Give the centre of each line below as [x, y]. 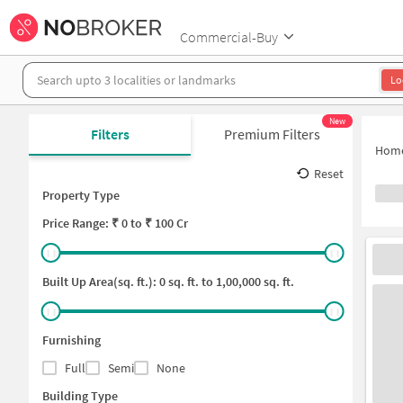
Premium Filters [272, 134]
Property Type [81, 195]
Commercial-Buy [229, 36]
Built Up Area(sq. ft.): [101, 282]
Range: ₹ [95, 223]
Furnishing [72, 340]
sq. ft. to [189, 282]
